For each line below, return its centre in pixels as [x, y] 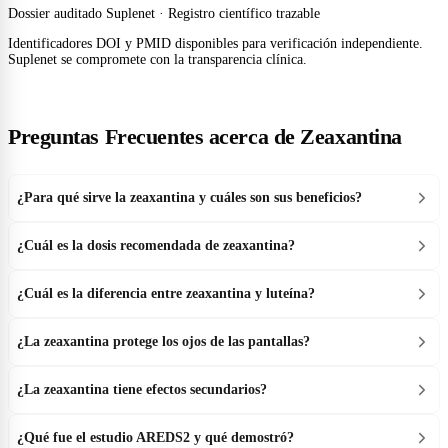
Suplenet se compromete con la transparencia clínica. [157, 59]
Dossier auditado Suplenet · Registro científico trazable [164, 13]
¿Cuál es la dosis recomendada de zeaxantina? [156, 245]
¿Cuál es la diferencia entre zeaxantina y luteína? [166, 293]
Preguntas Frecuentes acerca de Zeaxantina [205, 136]
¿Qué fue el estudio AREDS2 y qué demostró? [155, 437]
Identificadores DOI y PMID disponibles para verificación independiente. [215, 43]
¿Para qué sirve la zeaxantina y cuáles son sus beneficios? [189, 197]
